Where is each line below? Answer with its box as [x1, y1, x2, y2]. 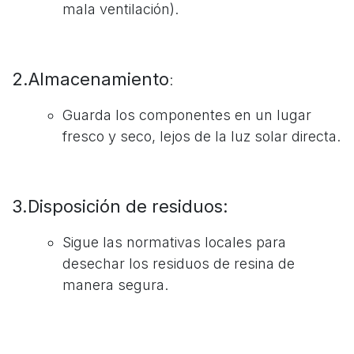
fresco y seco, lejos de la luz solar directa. [62, 127, 341, 145]
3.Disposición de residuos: [12, 195, 228, 217]
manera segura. [62, 276, 168, 293]
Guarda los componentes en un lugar [62, 106, 311, 123]
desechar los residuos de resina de [62, 254, 295, 272]
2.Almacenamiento [12, 68, 169, 89]
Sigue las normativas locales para [62, 233, 286, 250]
